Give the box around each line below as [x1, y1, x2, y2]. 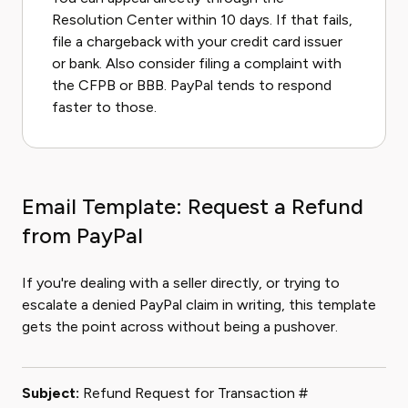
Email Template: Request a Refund [22, 193, 363, 219]
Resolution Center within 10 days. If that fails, [52, 11, 352, 28]
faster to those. [52, 98, 157, 116]
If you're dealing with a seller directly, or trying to [22, 274, 340, 291]
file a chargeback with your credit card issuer [52, 33, 342, 50]
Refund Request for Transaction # [79, 384, 308, 402]
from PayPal [22, 222, 143, 249]
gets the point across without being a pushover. [22, 318, 338, 335]
